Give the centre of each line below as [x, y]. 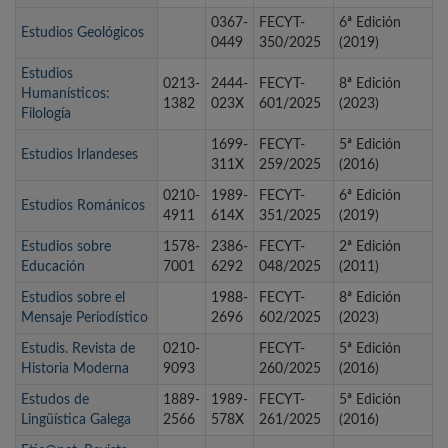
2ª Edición [370, 247]
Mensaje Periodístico [84, 318]
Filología [46, 114]
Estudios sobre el [73, 298]
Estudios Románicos [83, 206]
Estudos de [55, 400]
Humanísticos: [65, 94]
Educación [53, 267]
